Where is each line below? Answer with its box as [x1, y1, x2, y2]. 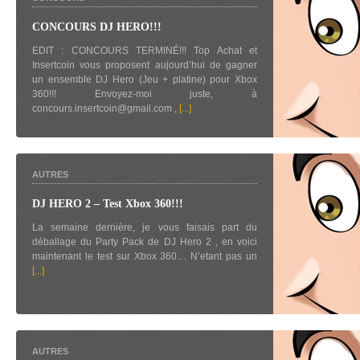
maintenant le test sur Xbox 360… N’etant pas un [32, 251, 257, 262]
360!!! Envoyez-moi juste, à [32, 88, 257, 100]
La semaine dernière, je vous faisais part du [32, 222, 257, 233]
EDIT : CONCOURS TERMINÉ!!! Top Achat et [32, 45, 257, 56]
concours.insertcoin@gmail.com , [32, 103, 179, 114]
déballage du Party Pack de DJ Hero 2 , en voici [32, 236, 257, 247]
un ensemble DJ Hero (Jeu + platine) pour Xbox [32, 74, 257, 85]
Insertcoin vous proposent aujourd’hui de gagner [32, 59, 257, 71]
